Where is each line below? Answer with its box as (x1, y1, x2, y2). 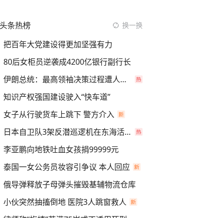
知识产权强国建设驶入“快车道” (3, 91, 110, 102)
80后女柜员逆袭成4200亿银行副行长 (3, 56, 131, 67)
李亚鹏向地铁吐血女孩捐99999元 (3, 144, 119, 155)
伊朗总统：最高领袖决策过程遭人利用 (120, 74, 127, 85)
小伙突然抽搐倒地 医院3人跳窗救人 (3, 197, 127, 207)
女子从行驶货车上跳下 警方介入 (3, 109, 114, 120)
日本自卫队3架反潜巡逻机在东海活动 (125, 127, 131, 137)
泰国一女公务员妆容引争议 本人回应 (3, 162, 130, 172)
